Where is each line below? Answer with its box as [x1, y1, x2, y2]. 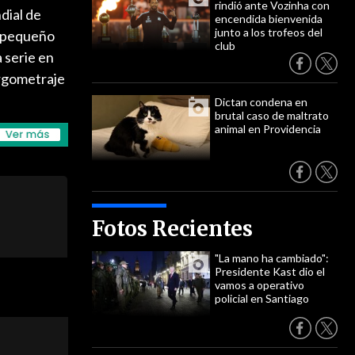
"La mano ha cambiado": [215, 251, 329, 265]
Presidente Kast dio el [215, 265, 325, 278]
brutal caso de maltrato [215, 109, 329, 122]
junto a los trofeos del [215, 25, 323, 39]
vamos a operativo [215, 278, 304, 292]
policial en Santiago [215, 292, 309, 305]
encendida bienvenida [215, 12, 323, 25]
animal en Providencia [215, 122, 321, 136]
